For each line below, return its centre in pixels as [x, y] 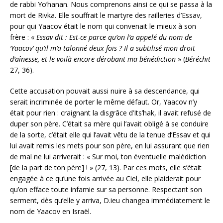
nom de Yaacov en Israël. [51, 211]
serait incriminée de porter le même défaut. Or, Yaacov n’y [104, 102]
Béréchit [198, 59]
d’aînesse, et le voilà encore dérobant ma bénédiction [93, 59]
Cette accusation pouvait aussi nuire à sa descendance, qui [105, 91]
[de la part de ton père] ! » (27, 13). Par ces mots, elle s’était [106, 167]
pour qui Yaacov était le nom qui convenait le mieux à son [103, 26]
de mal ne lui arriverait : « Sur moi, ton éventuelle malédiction [108, 156]
